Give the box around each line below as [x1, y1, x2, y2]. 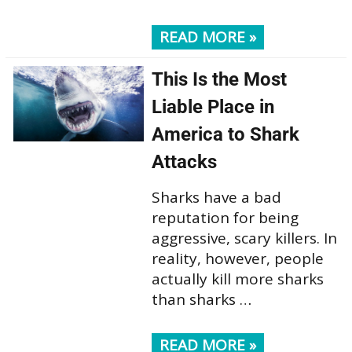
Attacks [151, 151, 217, 173]
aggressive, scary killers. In [151, 228, 337, 248]
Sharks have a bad [151, 187, 281, 207]
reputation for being [151, 207, 299, 228]
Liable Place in [151, 96, 274, 118]
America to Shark [151, 123, 299, 145]
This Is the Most [151, 68, 287, 90]
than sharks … [151, 289, 251, 310]
